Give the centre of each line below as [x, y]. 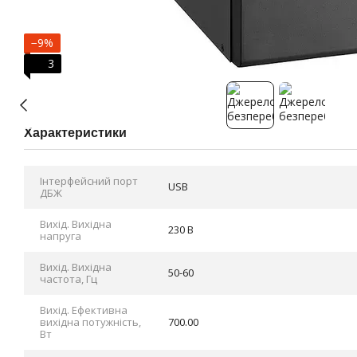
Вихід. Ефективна [84, 310]
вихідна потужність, [90, 322]
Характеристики [75, 133]
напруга [61, 236]
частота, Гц [69, 279]
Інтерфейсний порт [89, 181]
